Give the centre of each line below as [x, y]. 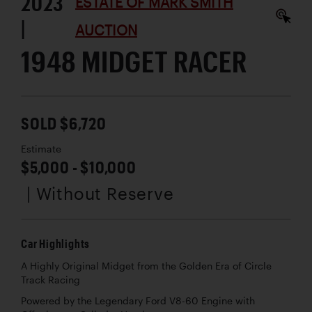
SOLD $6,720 [64, 123]
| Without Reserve [100, 193]
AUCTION [106, 30]
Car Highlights [56, 243]
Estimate [41, 149]
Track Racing [50, 280]
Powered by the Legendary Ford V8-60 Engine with [138, 301]
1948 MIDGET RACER [134, 61]
